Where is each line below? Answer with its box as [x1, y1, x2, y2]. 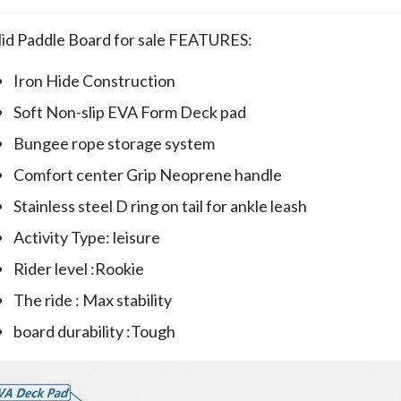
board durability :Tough [13, 321, 175, 342]
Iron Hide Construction [13, 71, 175, 91]
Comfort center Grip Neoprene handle [13, 165, 282, 185]
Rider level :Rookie [13, 259, 144, 279]
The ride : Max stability [13, 290, 172, 311]
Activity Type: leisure [13, 227, 160, 248]
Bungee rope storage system [13, 133, 215, 154]
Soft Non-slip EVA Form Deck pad [13, 102, 246, 123]
